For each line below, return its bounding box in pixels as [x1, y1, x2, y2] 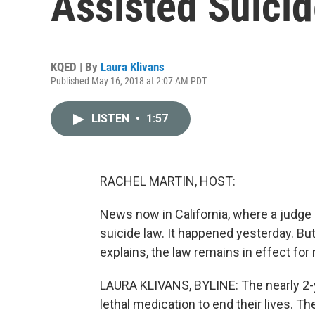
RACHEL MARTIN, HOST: [100, 174, 236, 188]
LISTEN [91, 112, 132, 125]
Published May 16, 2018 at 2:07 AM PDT [51, 75, 207, 86]
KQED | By [51, 60, 101, 74]
